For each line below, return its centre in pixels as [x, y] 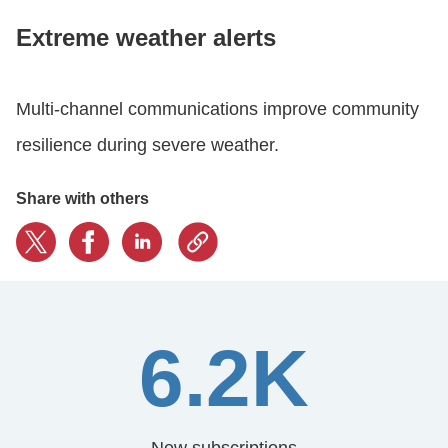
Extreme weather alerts [146, 37]
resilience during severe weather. [147, 144]
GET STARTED [69, 125]
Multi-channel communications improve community [217, 108]
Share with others [82, 198]
